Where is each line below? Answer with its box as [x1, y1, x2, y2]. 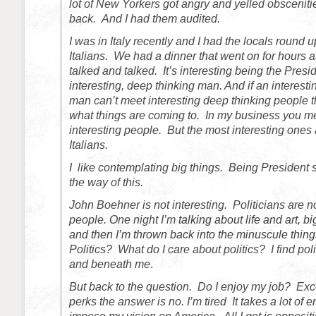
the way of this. [69, 176, 143, 188]
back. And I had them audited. [69, 13, 220, 25]
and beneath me [69, 258, 150, 270]
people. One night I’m [69, 214, 178, 226]
